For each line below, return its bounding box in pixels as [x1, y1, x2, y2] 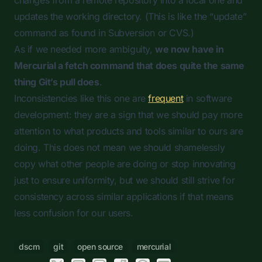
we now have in [155, 43, 224, 55]
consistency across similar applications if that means [14, 191, 233, 202]
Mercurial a [14, 60, 65, 71]
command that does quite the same [88, 60, 245, 71]
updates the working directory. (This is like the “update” [14, 11, 247, 22]
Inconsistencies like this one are [14, 92, 149, 104]
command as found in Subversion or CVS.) [14, 27, 194, 39]
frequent [148, 92, 184, 104]
